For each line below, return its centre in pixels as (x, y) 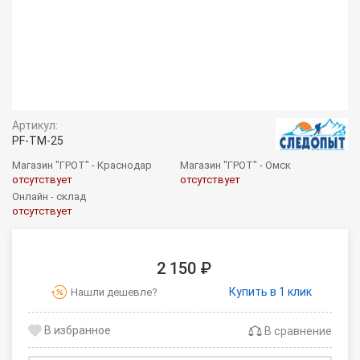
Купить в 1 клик (270, 291)
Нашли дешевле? (114, 292)
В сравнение (297, 331)
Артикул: (35, 125)
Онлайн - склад (49, 196)
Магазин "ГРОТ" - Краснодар (82, 165)
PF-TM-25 (38, 140)
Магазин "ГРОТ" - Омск (235, 165)
